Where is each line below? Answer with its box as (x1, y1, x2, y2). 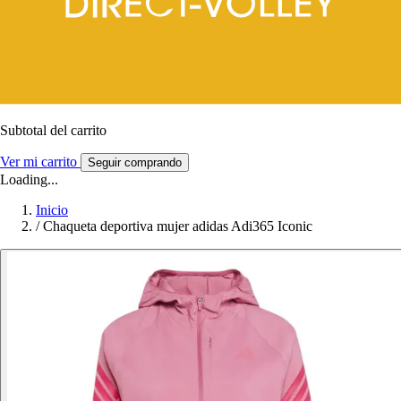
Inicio (36, 201, 68, 218)
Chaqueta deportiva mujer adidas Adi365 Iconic (43, 218, 312, 234)
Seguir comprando (88, 155, 182, 169)
